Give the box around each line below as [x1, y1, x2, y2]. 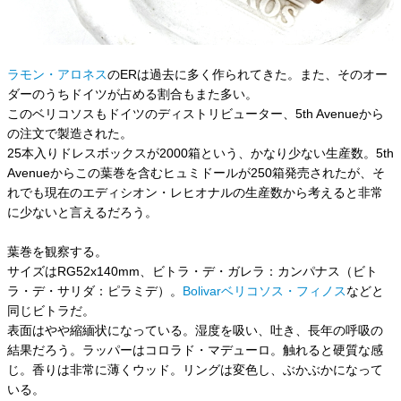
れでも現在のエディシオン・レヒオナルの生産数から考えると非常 [7, 185, 383, 200]
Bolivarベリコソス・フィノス [183, 284, 346, 298]
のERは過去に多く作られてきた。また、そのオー [107, 67, 388, 81]
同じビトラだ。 [7, 303, 95, 318]
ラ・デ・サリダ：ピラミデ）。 [7, 284, 183, 298]
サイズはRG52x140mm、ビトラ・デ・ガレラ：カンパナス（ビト [7, 264, 378, 278]
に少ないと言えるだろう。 [7, 205, 158, 219]
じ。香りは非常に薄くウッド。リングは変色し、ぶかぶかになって [7, 363, 383, 377]
